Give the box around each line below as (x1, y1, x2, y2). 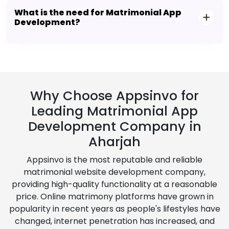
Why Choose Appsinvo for (30, 87, 199, 105)
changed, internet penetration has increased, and (14, 215, 215, 227)
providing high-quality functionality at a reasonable (12, 178, 217, 191)
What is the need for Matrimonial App (14, 7, 181, 19)
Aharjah (88, 133, 141, 151)
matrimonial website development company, (24, 166, 205, 178)
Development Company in (28, 118, 201, 136)
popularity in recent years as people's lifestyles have (9, 203, 220, 215)
